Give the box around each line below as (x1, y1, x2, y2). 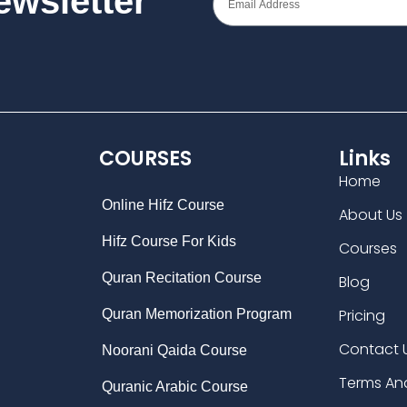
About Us (339, 204, 403, 226)
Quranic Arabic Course (101, 379, 248, 395)
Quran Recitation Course (101, 270, 262, 286)
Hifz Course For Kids (101, 233, 236, 250)
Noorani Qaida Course (101, 342, 247, 359)
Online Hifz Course (101, 197, 224, 213)
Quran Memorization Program (101, 306, 292, 323)
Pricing (339, 305, 386, 327)
